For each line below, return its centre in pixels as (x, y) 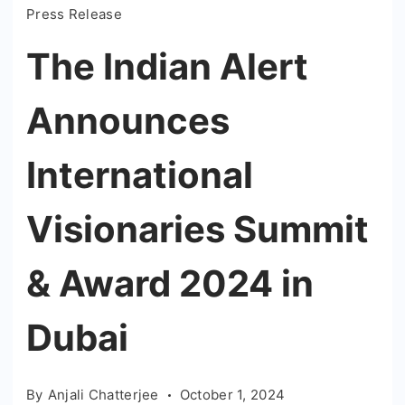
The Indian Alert (167, 67)
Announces (128, 121)
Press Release (74, 14)
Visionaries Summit (198, 230)
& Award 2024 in (170, 284)
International (140, 175)
